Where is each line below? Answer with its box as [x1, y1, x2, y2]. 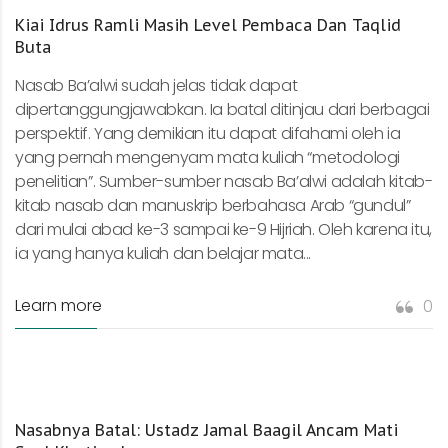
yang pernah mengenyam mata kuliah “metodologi [15, 146, 401, 170]
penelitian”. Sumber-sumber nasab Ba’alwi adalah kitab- [15, 170, 433, 194]
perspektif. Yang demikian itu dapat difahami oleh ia [15, 122, 401, 146]
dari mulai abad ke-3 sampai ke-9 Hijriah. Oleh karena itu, [15, 218, 432, 242]
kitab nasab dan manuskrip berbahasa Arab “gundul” [15, 194, 411, 218]
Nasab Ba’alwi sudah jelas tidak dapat [15, 74, 298, 98]
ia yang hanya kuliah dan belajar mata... [15, 242, 312, 266]
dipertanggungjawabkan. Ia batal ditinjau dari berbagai [15, 98, 430, 122]
